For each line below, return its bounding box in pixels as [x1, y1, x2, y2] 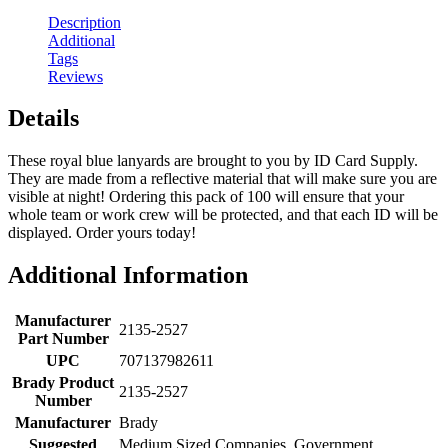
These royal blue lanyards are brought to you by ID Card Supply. [8, 152, 418, 170]
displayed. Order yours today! [8, 224, 196, 242]
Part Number [17, 330, 109, 348]
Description [48, 13, 121, 31]
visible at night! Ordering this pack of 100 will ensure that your [8, 188, 404, 206]
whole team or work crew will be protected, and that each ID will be [8, 206, 438, 224]
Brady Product [12, 374, 114, 392]
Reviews [48, 67, 103, 85]
